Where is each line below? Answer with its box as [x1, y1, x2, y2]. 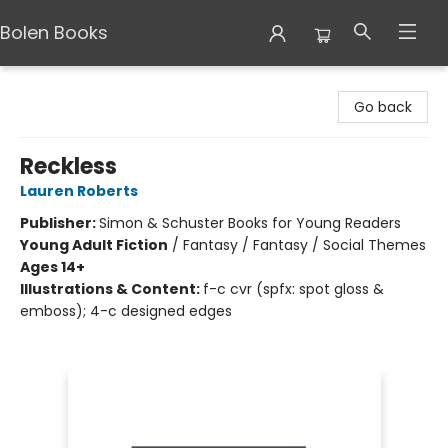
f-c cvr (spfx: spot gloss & [203, 279, 384, 299]
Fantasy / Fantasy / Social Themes [183, 235, 426, 255]
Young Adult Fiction [20, 235, 168, 255]
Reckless [20, 151, 117, 182]
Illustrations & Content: [20, 279, 203, 299]
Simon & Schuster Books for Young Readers [99, 213, 401, 233]
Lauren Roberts [20, 181, 138, 201]
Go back [354, 97, 412, 117]
